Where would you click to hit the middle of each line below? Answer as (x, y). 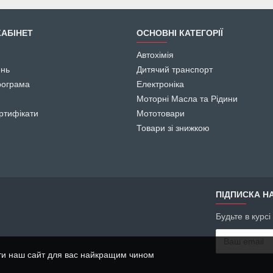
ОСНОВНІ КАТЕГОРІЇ (180, 33)
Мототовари (161, 114)
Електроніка (160, 84)
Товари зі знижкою (173, 128)
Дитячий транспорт (175, 70)
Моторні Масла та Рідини (187, 99)
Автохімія (155, 55)
